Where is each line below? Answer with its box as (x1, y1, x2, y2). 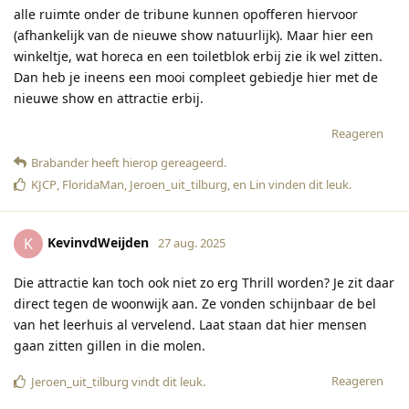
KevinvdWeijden (47, 233, 149, 251)
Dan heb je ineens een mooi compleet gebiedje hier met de (14, 68, 378, 87)
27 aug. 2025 (158, 234, 225, 251)
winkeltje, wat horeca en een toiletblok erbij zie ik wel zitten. (14, 47, 383, 66)
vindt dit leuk (129, 373, 203, 391)
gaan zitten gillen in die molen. (14, 337, 205, 355)
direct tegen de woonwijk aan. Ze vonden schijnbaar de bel (14, 295, 376, 313)
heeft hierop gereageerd (89, 154, 224, 172)
